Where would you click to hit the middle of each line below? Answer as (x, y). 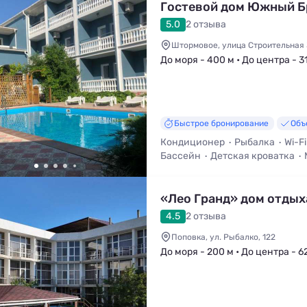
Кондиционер (193, 142)
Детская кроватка (253, 156)
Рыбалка (255, 142)
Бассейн (181, 156)
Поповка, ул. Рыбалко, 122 (223, 237)
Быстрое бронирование (221, 123)
